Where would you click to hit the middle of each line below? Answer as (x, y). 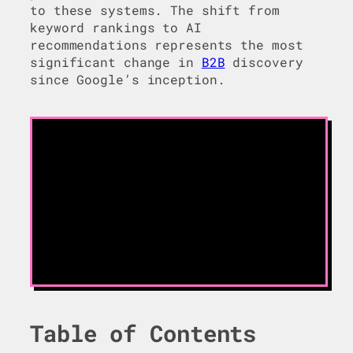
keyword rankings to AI (116, 28)
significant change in (116, 62)
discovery (264, 62)
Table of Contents (143, 334)
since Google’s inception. (128, 80)
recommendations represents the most (167, 45)
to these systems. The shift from (155, 10)
